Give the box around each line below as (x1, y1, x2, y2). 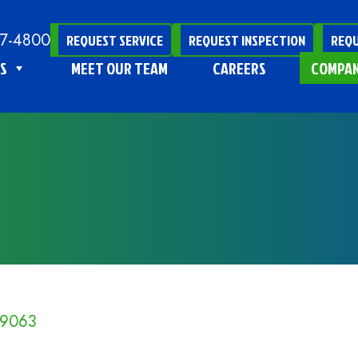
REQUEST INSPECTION (188, 30, 305, 50)
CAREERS (212, 56, 266, 79)
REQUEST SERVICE (66, 30, 163, 50)
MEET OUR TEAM (70, 56, 168, 79)
